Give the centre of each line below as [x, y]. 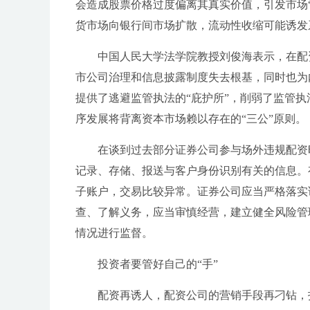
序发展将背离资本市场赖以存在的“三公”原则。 [191, 119]
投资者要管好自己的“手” [158, 264]
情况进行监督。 [114, 233]
